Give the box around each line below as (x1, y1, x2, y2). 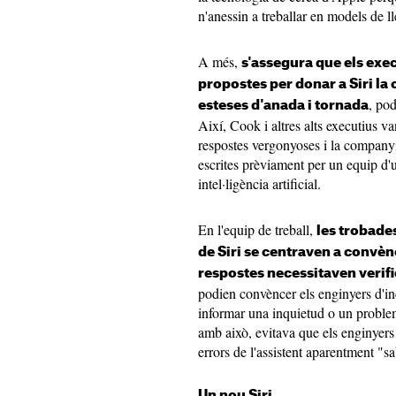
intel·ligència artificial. (198, 174, 321, 194)
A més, (198, 52, 241, 72)
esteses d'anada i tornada (198, 99, 369, 113)
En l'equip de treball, (198, 220, 316, 240)
